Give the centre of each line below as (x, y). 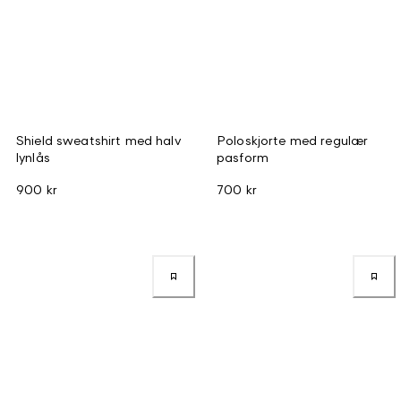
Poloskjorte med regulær (293, 140)
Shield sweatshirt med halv (99, 140)
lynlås (33, 157)
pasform (243, 157)
